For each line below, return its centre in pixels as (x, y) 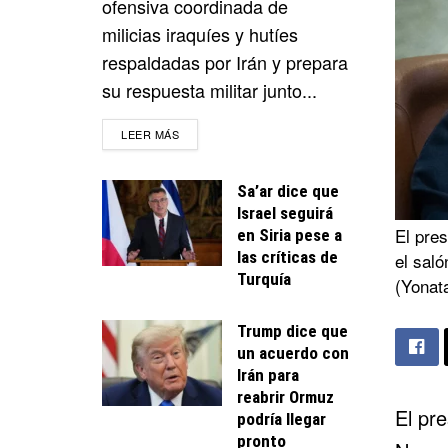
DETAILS (202, 132)
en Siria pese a (289, 234)
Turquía (264, 278)
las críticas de (287, 256)
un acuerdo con (293, 352)
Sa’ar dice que (288, 190)
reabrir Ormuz (285, 396)
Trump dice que (292, 330)
